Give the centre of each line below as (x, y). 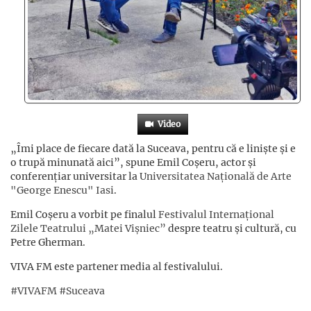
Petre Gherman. (48, 243)
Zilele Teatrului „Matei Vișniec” (88, 229)
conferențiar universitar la (75, 177)
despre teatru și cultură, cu (231, 229)
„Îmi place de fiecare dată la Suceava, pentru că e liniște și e (153, 149)
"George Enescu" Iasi (62, 191)
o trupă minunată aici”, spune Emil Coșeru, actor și (133, 163)
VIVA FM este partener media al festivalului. (117, 267)
